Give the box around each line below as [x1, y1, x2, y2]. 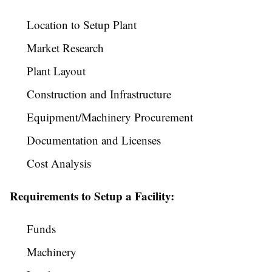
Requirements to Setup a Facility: [10, 188, 174, 205]
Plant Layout [27, 63, 86, 79]
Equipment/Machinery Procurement [27, 109, 193, 125]
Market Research [27, 40, 104, 56]
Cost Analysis [27, 155, 91, 171]
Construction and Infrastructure [27, 86, 171, 102]
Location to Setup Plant [27, 17, 137, 33]
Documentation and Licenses [27, 132, 161, 148]
